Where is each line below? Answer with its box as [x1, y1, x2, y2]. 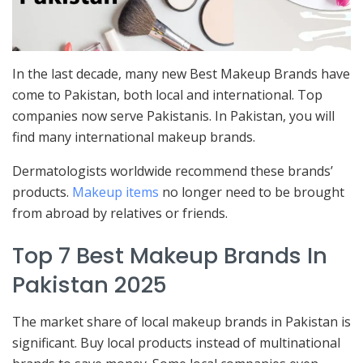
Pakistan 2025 [12, 269, 167, 301]
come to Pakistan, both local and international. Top [12, 85, 322, 104]
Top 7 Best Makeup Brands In [12, 240, 327, 272]
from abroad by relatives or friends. [12, 203, 228, 222]
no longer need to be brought [159, 182, 344, 201]
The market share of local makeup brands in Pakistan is [12, 313, 351, 331]
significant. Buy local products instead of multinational [12, 334, 340, 352]
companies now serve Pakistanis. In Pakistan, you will [12, 106, 335, 125]
